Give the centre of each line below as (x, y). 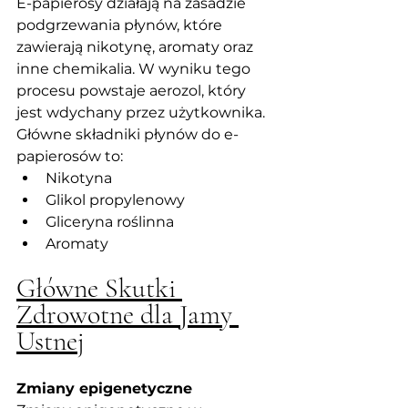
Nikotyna (79, 178)
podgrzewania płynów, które (121, 25)
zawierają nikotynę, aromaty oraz (137, 46)
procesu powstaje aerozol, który (133, 90)
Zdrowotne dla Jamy (127, 314)
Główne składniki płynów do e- (127, 134)
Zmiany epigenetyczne (104, 388)
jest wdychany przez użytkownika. (143, 112)
